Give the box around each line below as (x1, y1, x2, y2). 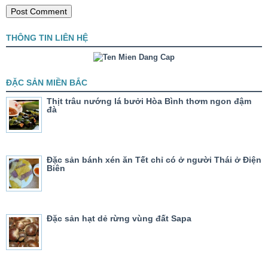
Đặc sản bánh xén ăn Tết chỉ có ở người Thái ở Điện (47, 155, 261, 165)
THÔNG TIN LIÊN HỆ (6, 33, 88, 43)
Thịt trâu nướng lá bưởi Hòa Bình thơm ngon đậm (47, 96, 251, 106)
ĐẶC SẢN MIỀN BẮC (6, 78, 87, 88)
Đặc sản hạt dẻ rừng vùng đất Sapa (47, 214, 191, 224)
